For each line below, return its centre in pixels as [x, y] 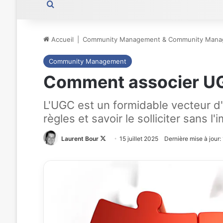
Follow [115, 139]
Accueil [61, 39]
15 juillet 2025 [139, 139]
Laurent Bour [80, 139]
